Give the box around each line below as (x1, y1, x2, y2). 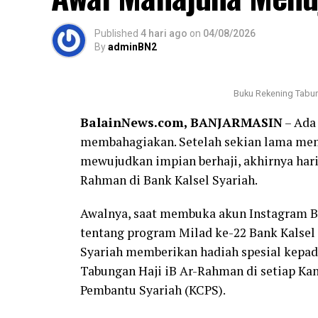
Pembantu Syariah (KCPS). (80, 281, 226, 298)
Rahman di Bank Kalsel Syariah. (80, 171, 258, 188)
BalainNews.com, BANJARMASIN (80, 114, 283, 131)
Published (94, 27, 138, 39)
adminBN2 (108, 40, 157, 53)
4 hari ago (141, 27, 187, 39)
